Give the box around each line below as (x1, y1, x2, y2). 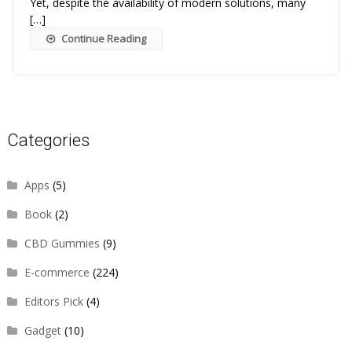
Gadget (24, 323, 61, 338)
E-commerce (24, 265, 90, 280)
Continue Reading (60, 31, 146, 46)
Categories (6, 130, 90, 150)
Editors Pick (24, 294, 83, 309)
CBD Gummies (24, 236, 100, 251)
